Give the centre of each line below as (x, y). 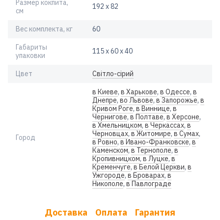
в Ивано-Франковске (155, 142)
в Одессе (175, 92)
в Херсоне (183, 117)
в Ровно (105, 142)
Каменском (110, 150)
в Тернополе (151, 150)
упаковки (30, 55)
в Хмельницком (117, 125)
